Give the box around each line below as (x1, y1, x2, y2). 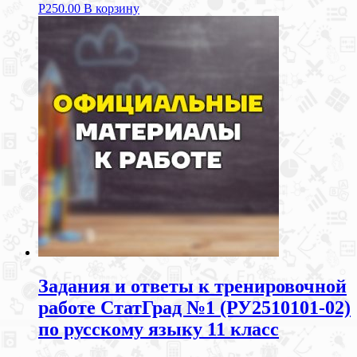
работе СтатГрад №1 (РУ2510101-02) (38, 296, 351, 318)
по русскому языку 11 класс (38, 318, 279, 339)
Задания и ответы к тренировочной (38, 275, 347, 296)
